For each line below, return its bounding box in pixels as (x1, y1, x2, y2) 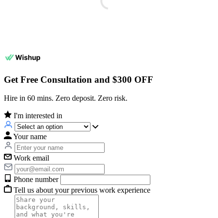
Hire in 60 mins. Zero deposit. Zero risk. (4, 94, 127, 103)
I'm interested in (14, 111, 62, 120)
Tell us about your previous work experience (14, 186, 150, 195)
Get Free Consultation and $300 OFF (4, 74, 153, 85)
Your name (13, 132, 47, 141)
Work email (14, 154, 49, 163)
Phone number (14, 175, 58, 184)
